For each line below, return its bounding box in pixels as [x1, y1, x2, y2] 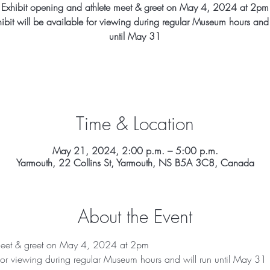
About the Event [78, 204, 192, 228]
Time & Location [76, 111, 194, 136]
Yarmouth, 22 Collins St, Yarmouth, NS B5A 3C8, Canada [16, 156, 254, 169]
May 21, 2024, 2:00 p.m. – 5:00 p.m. [52, 144, 218, 157]
